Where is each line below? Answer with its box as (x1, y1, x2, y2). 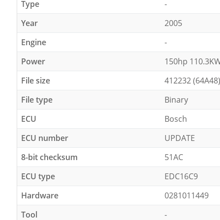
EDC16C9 (164, 170, 198, 182)
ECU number (21, 132, 68, 143)
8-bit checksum (21, 151, 78, 163)
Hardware (21, 190, 58, 201)
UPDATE (164, 132, 195, 143)
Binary (164, 94, 188, 105)
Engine (21, 36, 46, 48)
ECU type (21, 170, 55, 182)
